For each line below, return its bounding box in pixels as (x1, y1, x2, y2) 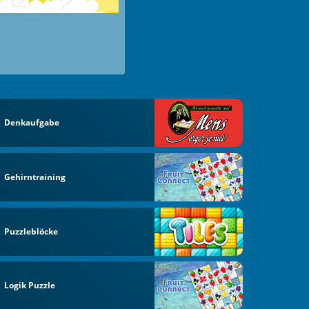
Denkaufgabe (4, 117, 60, 129)
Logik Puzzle (4, 279, 56, 292)
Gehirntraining (4, 170, 66, 183)
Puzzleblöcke (4, 225, 59, 237)
